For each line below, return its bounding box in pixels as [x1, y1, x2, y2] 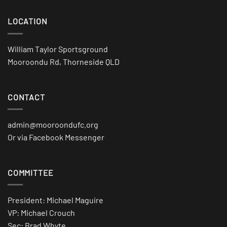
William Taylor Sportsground [8, 44, 108, 54]
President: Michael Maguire [8, 195, 103, 205]
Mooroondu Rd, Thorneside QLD [8, 56, 120, 66]
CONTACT [8, 92, 45, 102]
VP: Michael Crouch [8, 208, 75, 218]
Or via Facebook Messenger [8, 132, 104, 142]
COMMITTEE [8, 167, 54, 177]
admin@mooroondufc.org [8, 120, 98, 130]
